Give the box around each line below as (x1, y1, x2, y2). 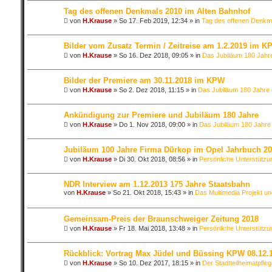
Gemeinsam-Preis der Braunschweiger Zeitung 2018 (63, 214, 259, 223)
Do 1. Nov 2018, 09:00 (118, 121, 185, 128)
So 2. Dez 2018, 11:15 (118, 86, 184, 93)
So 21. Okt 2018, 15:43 (112, 189, 181, 196)
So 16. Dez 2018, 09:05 (118, 52, 188, 59)
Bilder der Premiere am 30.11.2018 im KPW (63, 76, 225, 85)
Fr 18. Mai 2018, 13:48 (118, 225, 185, 232)
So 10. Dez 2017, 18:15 (118, 259, 188, 267)
